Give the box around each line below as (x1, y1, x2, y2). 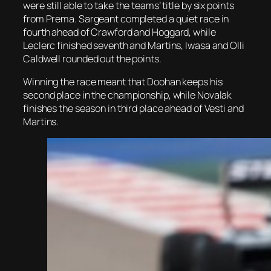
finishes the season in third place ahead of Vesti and (23, 102, 244, 116)
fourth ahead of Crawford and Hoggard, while (23, 25, 216, 39)
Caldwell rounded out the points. (23, 51, 162, 65)
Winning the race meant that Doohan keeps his (23, 75, 223, 89)
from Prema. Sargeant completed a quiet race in (23, 11, 229, 25)
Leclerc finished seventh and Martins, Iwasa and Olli (23, 38, 244, 52)
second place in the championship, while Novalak (23, 88, 232, 102)
